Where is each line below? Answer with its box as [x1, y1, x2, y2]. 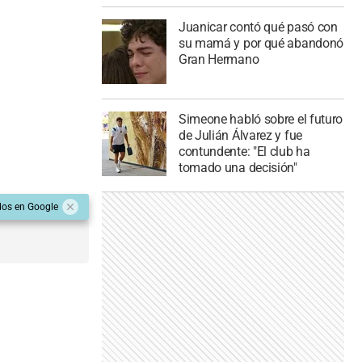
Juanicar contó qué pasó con [178, 19, 338, 35]
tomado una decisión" [178, 160, 297, 176]
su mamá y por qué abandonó [178, 35, 344, 51]
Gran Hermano [178, 51, 259, 67]
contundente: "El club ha [178, 144, 310, 160]
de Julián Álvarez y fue [178, 128, 302, 144]
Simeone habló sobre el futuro [178, 112, 343, 128]
